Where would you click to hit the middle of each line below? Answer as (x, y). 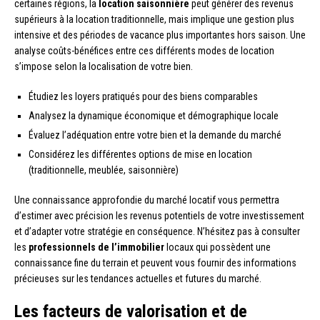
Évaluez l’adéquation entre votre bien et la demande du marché (155, 135)
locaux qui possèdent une (217, 247)
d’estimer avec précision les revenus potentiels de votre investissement (159, 215)
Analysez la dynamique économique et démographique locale (154, 115)
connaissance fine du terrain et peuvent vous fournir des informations (155, 262)
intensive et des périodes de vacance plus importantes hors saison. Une (160, 35)
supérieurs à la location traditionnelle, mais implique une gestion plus (154, 19)
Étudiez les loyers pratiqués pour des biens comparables (143, 96)
